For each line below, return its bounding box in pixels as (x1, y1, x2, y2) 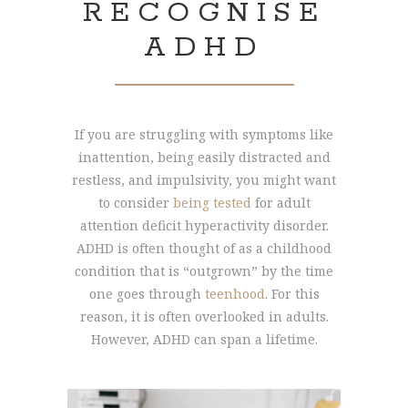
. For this (264, 284, 320, 302)
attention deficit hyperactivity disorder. (79, 216, 329, 234)
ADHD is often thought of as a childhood (76, 239, 331, 257)
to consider (97, 193, 173, 211)
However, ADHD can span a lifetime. (90, 330, 318, 348)
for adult (250, 193, 311, 211)
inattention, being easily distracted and (77, 148, 331, 166)
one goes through (88, 284, 205, 302)
